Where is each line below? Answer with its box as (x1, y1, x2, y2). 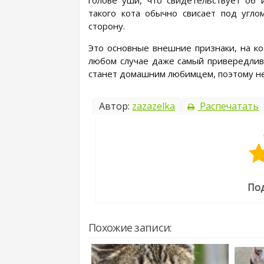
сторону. (88, 20, 125, 32)
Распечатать (197, 100, 259, 113)
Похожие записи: (88, 220, 172, 235)
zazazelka (132, 100, 176, 113)
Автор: (99, 100, 133, 113)
